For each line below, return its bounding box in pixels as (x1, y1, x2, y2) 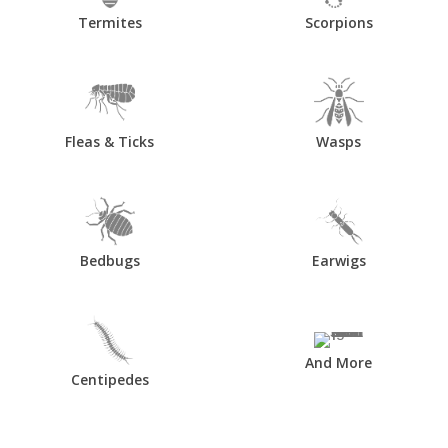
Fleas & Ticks (65, 131, 154, 151)
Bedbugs (79, 250, 140, 270)
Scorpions (304, 12, 373, 32)
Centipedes (70, 369, 149, 389)
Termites (77, 12, 142, 32)
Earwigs (311, 250, 366, 270)
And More (305, 352, 372, 372)
